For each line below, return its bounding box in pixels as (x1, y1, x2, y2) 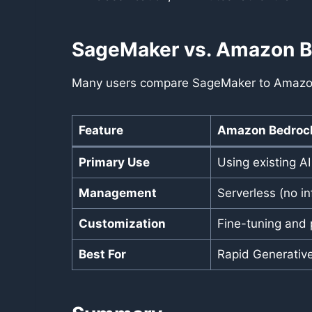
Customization (78, 217, 166, 231)
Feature (78, 123, 123, 137)
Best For (78, 247, 126, 261)
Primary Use (78, 155, 150, 169)
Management (78, 186, 157, 200)
